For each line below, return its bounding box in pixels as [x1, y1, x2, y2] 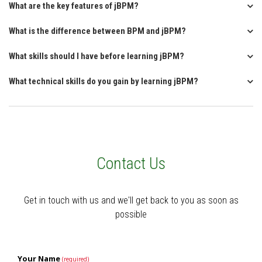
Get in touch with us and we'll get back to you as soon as [23, 195, 239, 206]
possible [115, 209, 147, 220]
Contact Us [96, 154, 166, 173]
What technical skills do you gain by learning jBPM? [9, 76, 198, 87]
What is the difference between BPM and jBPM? [9, 26, 186, 36]
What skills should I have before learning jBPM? [9, 51, 184, 61]
